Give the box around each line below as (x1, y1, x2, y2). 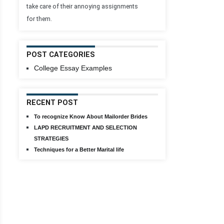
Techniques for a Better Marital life (34, 146, 124, 152)
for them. (26, 15, 52, 22)
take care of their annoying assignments (26, 3, 138, 10)
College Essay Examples (34, 64, 112, 72)
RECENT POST (26, 98, 78, 107)
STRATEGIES (34, 135, 68, 141)
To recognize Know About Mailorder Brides (34, 113, 147, 119)
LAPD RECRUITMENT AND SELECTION (34, 124, 137, 130)
